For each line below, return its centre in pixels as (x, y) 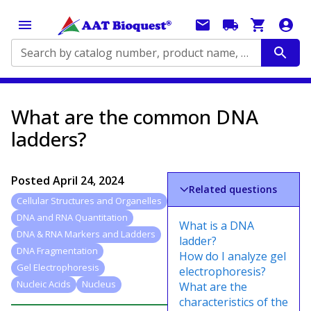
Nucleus (99, 284)
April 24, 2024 (88, 180)
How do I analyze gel (233, 256)
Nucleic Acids (44, 284)
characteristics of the (234, 302)
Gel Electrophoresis (58, 268)
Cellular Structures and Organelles (89, 201)
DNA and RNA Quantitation (72, 218)
